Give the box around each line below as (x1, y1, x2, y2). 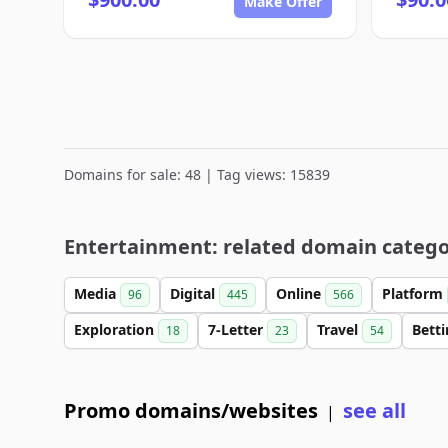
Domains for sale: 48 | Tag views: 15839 (64, 165, 330, 184)
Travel (317, 320, 362, 339)
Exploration (74, 320, 158, 339)
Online (276, 284, 325, 303)
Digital (170, 284, 219, 303)
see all (343, 397, 406, 424)
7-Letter (208, 320, 267, 339)
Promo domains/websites (64, 397, 318, 424)
